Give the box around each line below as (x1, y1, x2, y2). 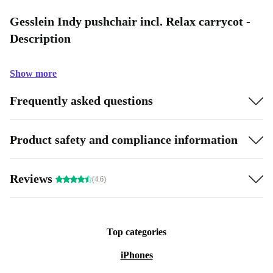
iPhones (120, 250, 153, 260)
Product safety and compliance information (10, 132, 238, 146)
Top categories (107, 227, 166, 237)
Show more (10, 68, 57, 79)
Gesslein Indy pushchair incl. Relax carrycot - (10, 15, 250, 28)
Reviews (10, 171, 55, 185)
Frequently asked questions (10, 93, 153, 107)
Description (10, 32, 71, 45)
